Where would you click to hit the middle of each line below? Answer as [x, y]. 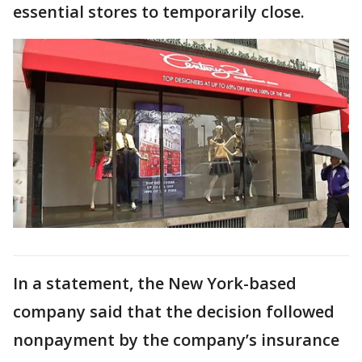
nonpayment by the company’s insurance [176, 339]
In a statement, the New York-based [155, 283]
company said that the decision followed [174, 311]
